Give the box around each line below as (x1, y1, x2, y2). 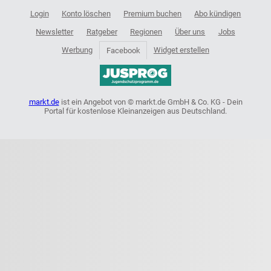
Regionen (130, 27, 162, 37)
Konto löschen (61, 9, 111, 19)
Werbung (62, 45, 93, 55)
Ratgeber (86, 27, 117, 37)
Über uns (175, 27, 206, 37)
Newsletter (36, 27, 74, 37)
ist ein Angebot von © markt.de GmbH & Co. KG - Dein (59, 97, 243, 107)
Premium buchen (123, 9, 182, 19)
